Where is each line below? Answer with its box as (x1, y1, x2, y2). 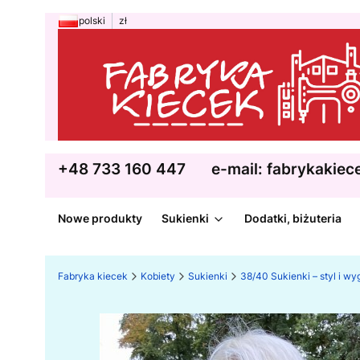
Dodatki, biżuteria (244, 211, 342, 226)
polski (79, 14, 105, 27)
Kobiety (141, 270, 175, 283)
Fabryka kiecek (58, 270, 128, 283)
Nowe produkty (58, 211, 142, 226)
